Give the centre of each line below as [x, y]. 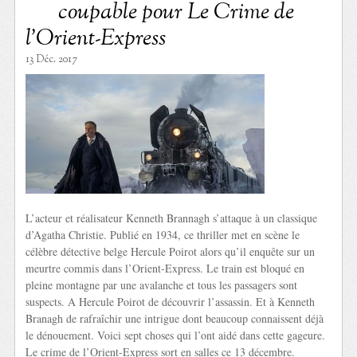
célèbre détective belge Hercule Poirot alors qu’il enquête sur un [171, 251]
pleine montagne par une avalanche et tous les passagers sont [162, 284]
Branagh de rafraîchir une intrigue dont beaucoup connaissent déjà [175, 318]
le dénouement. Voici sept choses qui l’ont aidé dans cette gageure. [176, 335]
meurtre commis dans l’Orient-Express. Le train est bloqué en [165, 268]
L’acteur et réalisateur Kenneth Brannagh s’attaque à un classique [172, 218]
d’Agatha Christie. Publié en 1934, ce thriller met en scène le [163, 234]
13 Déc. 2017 [52, 59]
